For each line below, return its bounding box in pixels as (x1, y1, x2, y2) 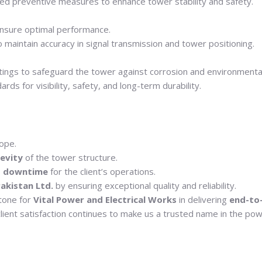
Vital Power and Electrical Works (33, 194, 177, 206)
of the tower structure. (22, 151, 118, 164)
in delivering (176, 194, 229, 206)
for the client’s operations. (47, 166, 156, 178)
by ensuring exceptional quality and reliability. (53, 180, 236, 192)
